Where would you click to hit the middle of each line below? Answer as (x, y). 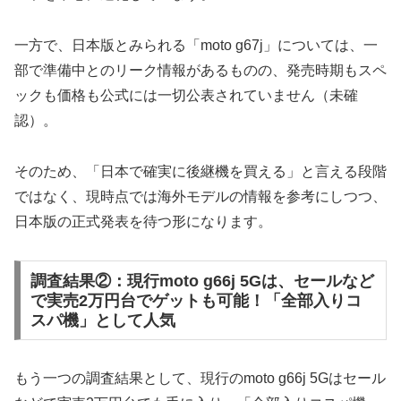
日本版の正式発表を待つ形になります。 (143, 221)
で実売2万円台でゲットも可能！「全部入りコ (196, 300)
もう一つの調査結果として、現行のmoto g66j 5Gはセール (200, 379)
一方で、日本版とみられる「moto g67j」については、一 (196, 46)
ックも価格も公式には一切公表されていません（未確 (186, 96)
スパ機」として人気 (102, 320)
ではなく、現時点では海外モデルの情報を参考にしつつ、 (200, 196)
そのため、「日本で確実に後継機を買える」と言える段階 (200, 171)
